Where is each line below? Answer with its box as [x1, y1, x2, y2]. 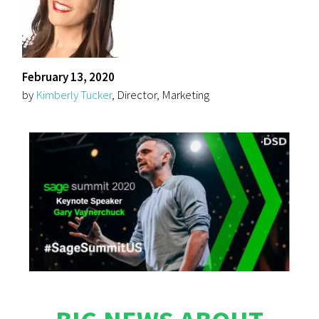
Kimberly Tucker [36, 87, 113, 103]
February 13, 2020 [22, 69, 115, 85]
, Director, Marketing [112, 87, 210, 103]
